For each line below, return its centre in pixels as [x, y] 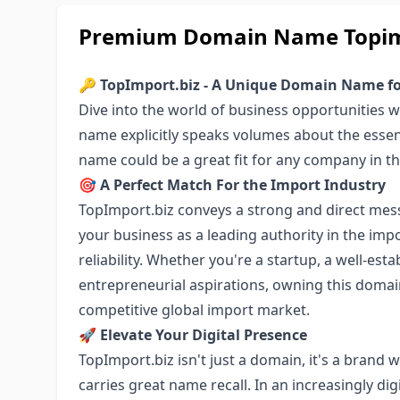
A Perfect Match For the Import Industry [243, 185]
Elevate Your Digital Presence [204, 335]
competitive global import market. [194, 310]
